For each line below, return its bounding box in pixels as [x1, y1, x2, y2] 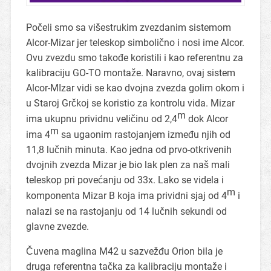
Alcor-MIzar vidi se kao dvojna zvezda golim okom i [25, 82, 244, 94]
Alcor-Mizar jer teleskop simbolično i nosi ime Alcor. [25, 36, 244, 48]
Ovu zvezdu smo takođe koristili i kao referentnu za [25, 51, 243, 64]
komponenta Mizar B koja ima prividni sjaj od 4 [25, 190, 227, 202]
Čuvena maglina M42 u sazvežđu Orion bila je [25, 245, 223, 257]
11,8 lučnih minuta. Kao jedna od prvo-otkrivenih [25, 144, 232, 156]
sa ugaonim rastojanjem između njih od [58, 129, 230, 141]
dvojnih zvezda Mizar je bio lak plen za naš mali [25, 159, 230, 171]
